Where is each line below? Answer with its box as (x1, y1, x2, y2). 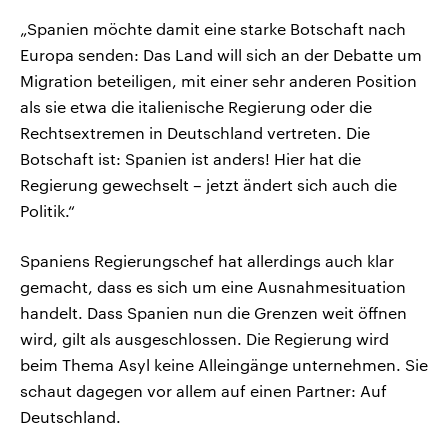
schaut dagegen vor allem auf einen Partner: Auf (20, 381, 387, 401)
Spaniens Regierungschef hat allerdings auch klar (20, 251, 394, 271)
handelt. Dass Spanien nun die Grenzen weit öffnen (20, 303, 407, 323)
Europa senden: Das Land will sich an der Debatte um (20, 45, 422, 65)
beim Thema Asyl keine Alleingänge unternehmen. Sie (20, 355, 428, 375)
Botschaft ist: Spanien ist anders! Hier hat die (20, 149, 361, 169)
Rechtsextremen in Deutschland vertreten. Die (20, 123, 370, 143)
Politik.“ (20, 201, 75, 221)
